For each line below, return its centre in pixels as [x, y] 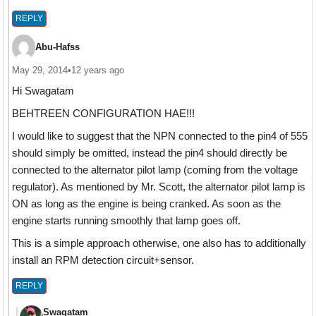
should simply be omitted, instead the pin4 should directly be [149, 152]
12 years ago [97, 70]
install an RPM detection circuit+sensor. [103, 260]
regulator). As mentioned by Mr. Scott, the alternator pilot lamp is [158, 186]
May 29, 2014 [39, 70]
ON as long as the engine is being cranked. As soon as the [146, 203]
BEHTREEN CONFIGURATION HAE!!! [103, 113]
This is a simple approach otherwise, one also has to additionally [159, 243]
